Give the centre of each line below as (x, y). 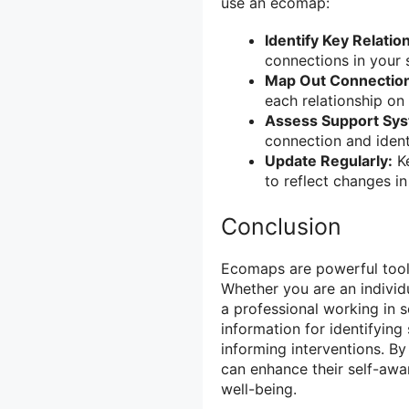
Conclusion (281, 226)
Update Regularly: (329, 160)
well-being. (259, 388)
